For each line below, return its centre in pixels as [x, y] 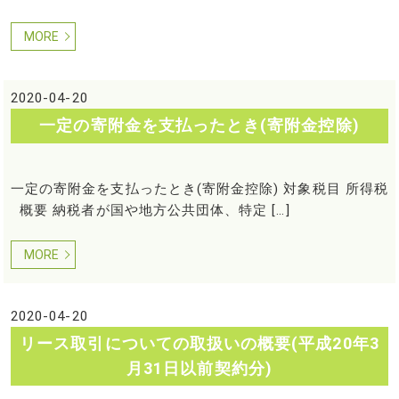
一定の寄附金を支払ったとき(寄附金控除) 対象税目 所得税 [199, 189]
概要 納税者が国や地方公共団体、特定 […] [150, 211]
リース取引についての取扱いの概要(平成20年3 [199, 344]
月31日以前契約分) [199, 369]
